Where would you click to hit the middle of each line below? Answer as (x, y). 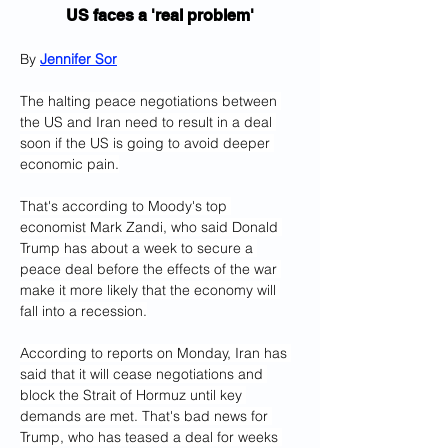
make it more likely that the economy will (150, 290)
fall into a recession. (83, 311)
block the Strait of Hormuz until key (133, 395)
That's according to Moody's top (125, 206)
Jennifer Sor (78, 59)
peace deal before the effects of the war (150, 269)
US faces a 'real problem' (160, 15)
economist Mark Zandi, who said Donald (151, 227)
